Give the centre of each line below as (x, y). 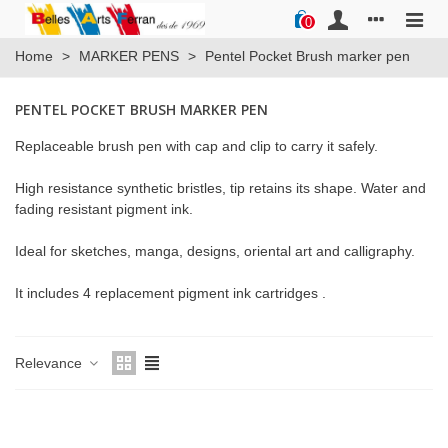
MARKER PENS (129, 56)
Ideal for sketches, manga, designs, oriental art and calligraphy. (215, 251)
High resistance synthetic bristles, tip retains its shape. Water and (220, 188)
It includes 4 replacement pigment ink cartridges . (170, 293)
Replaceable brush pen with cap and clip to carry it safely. (196, 146)
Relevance (50, 362)
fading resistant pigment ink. (104, 209)
